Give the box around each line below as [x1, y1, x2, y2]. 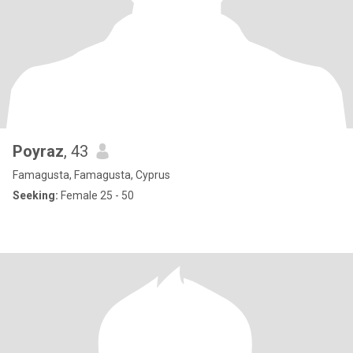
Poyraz [13, 142, 64, 161]
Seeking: [13, 189, 58, 202]
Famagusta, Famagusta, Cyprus [13, 169, 170, 181]
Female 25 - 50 [58, 189, 134, 202]
